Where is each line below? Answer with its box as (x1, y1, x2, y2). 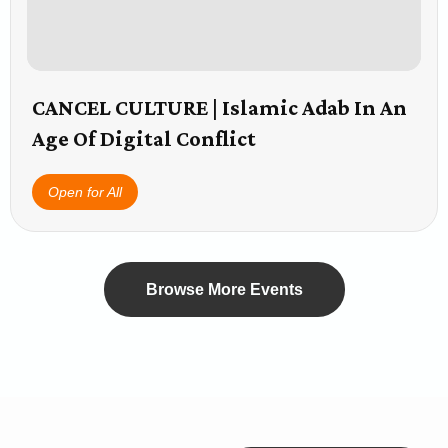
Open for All (48, 183, 122, 200)
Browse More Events (145, 281, 303, 299)
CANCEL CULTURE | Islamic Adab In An (32, 95, 407, 121)
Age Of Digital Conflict (32, 126, 256, 152)
